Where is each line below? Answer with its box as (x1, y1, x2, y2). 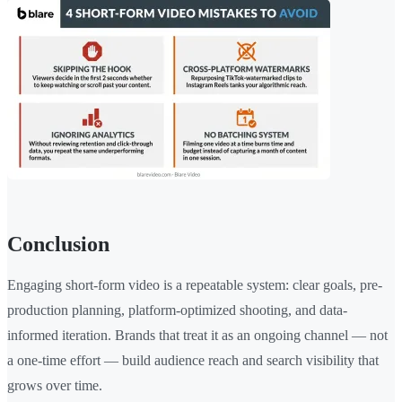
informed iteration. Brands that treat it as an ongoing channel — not (7, 328, 388, 344)
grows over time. (7, 378, 102, 394)
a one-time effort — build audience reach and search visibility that (7, 353, 379, 369)
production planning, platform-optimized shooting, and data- (7, 302, 347, 319)
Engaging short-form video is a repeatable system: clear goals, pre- (7, 277, 382, 293)
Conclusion (7, 232, 109, 257)
